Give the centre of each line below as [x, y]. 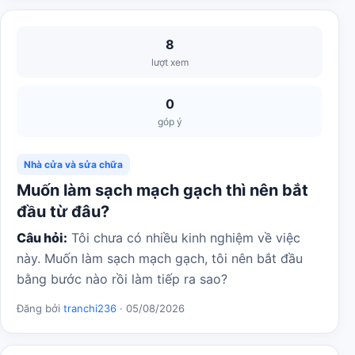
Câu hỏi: [42, 238]
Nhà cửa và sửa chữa [73, 164]
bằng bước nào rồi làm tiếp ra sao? [122, 279]
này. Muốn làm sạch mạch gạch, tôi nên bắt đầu [160, 258]
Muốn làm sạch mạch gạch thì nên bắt [162, 190]
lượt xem [170, 62]
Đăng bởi [40, 308]
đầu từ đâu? [63, 212]
